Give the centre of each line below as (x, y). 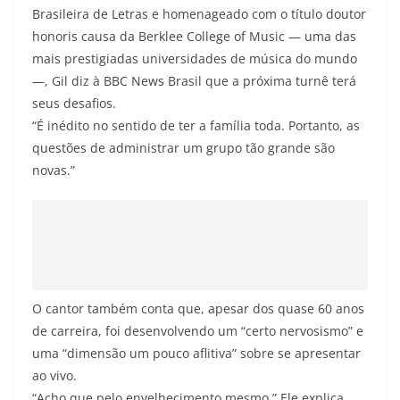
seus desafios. (74, 103)
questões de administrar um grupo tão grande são (183, 147)
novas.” (54, 170)
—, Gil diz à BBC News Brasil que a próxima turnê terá (194, 80)
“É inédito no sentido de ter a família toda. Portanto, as (196, 125)
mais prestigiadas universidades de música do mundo (195, 58)
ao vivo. (54, 375)
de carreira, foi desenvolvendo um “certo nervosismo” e (198, 330)
